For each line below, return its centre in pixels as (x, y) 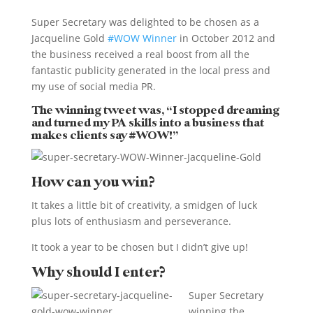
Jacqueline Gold (69, 38)
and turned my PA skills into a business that (147, 123)
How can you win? (93, 182)
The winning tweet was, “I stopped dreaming (155, 110)
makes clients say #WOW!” (104, 135)
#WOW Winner (142, 38)
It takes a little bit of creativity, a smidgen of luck (144, 205)
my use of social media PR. (93, 86)
